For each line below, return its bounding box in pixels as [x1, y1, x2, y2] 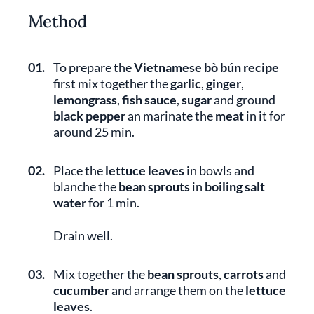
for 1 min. [86, 195, 139, 210]
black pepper [53, 108, 125, 123]
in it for [244, 108, 285, 123]
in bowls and [184, 163, 254, 178]
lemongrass [53, 92, 117, 107]
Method [28, 11, 87, 32]
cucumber [53, 282, 109, 298]
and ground [212, 92, 275, 107]
